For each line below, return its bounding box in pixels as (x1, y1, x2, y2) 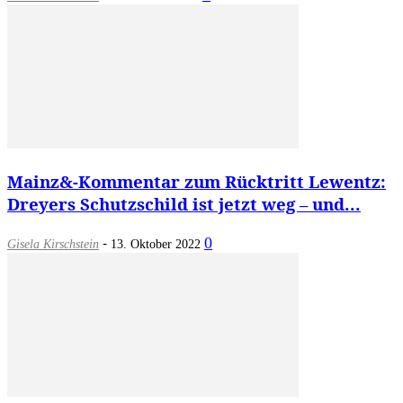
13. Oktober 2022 (111, 237, 201, 251)
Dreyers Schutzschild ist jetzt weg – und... (7, 193, 361, 216)
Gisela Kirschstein (7, 237, 99, 251)
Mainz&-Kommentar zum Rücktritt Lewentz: (7, 170, 386, 193)
